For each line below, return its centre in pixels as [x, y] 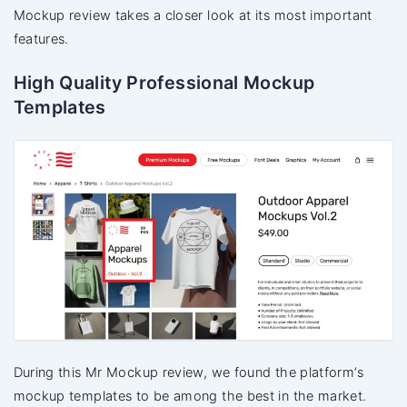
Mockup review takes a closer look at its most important [193, 16]
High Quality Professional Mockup [164, 83]
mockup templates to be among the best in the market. [190, 396]
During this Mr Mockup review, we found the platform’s [188, 372]
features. [41, 40]
